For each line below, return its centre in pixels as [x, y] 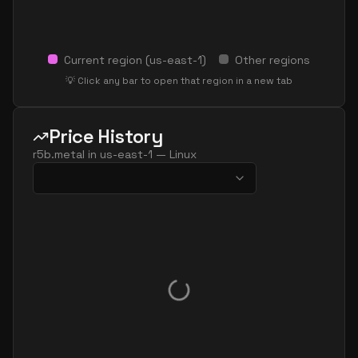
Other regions [272, 60]
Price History [106, 136]
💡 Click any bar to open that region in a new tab [179, 81]
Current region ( [107, 60]
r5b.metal [59, 154]
